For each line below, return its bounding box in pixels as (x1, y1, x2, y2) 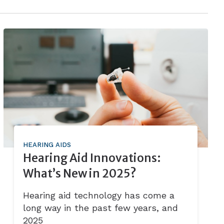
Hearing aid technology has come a (22, 190, 174, 201)
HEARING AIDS (22, 141, 71, 149)
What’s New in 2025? (22, 166, 136, 181)
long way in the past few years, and (22, 202, 178, 213)
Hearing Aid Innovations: (22, 151, 161, 165)
